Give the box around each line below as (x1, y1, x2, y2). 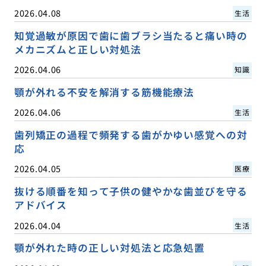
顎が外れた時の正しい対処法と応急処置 (14, 240, 205, 255)
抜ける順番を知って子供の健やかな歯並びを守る (14, 184, 248, 199)
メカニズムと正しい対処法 (14, 42, 141, 57)
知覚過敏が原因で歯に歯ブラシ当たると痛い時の (14, 28, 248, 43)
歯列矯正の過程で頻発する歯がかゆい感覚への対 (14, 128, 248, 142)
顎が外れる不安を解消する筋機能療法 (14, 85, 195, 100)
